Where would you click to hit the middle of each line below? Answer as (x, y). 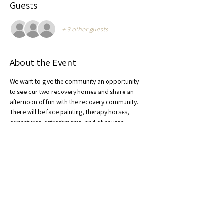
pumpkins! (25, 132)
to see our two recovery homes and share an (72, 92)
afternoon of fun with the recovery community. (75, 102)
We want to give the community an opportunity (75, 81)
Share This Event (44, 161)
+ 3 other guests (85, 29)
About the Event (43, 62)
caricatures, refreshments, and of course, (68, 122)
